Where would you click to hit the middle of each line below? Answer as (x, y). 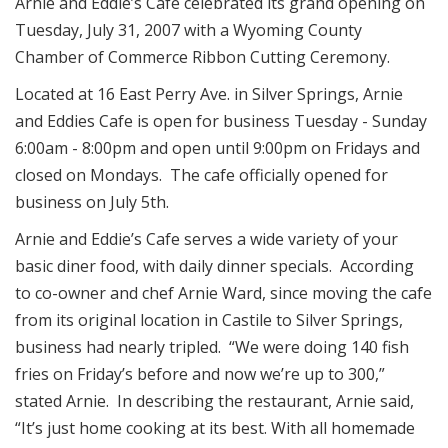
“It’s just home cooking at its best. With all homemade (215, 428)
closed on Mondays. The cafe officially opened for (201, 175)
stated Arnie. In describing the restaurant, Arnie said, (214, 401)
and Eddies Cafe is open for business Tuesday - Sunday (221, 121)
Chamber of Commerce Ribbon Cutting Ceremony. (202, 57)
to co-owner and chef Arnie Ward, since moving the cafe (223, 293)
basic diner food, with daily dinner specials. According (214, 266)
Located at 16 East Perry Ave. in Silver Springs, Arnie (209, 94)
